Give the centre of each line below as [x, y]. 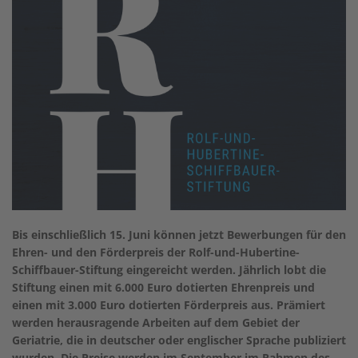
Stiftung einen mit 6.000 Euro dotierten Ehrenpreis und [163, 287]
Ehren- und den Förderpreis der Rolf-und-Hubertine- [156, 252]
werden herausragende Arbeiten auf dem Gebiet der [156, 322]
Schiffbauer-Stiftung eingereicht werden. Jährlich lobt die [169, 269]
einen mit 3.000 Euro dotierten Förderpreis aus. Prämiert [169, 304]
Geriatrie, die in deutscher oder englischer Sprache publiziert [179, 340]
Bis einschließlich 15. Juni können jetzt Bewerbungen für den [179, 234]
